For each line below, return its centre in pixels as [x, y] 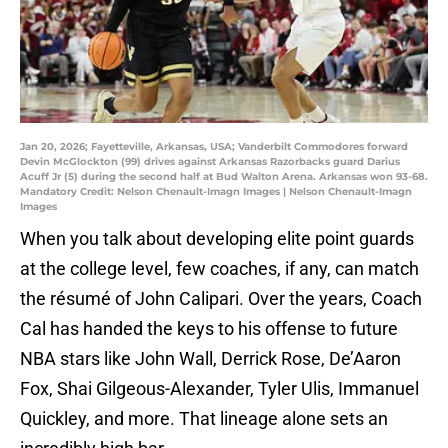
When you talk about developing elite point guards [217, 239]
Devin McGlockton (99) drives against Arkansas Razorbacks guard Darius [210, 162]
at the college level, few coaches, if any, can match [219, 269]
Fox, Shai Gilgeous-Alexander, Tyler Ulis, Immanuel [219, 389]
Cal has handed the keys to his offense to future [209, 329]
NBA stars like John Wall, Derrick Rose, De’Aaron [210, 359]
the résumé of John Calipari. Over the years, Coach [221, 299]
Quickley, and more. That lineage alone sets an [204, 419]
